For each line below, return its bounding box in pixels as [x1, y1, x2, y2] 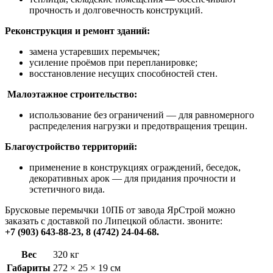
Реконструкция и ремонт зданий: [5, 25, 150, 36]
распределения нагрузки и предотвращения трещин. [29, 120, 247, 131]
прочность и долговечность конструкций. [29, 4, 203, 15]
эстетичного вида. [29, 183, 105, 194]
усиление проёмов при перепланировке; [29, 57, 197, 68]
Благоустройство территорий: [5, 141, 137, 152]
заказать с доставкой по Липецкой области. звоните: [5, 215, 225, 226]
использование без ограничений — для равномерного [29, 109, 254, 120]
